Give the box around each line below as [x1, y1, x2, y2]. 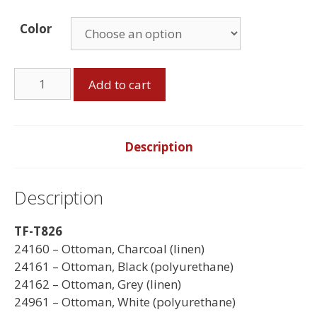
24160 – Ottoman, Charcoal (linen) [14, 240, 204, 257]
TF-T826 [14, 222, 62, 239]
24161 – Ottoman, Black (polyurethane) [14, 258, 234, 275]
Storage [13, 68, 57, 85]
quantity [13, 103, 62, 120]
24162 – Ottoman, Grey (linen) [14, 275, 181, 292]
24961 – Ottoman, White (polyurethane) [14, 293, 236, 310]
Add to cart [88, 76, 151, 93]
